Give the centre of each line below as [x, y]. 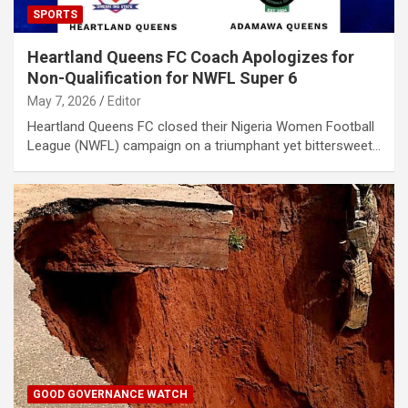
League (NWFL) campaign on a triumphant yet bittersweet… [204, 145]
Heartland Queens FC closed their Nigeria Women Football [201, 126]
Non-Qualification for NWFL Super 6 [162, 77]
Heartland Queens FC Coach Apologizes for [191, 56]
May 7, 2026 [62, 101]
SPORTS [55, 14]
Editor [124, 101]
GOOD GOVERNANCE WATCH [110, 394]
